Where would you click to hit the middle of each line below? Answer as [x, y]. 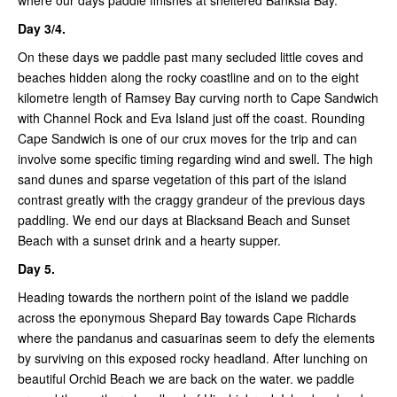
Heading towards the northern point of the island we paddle [183, 297]
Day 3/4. [43, 29]
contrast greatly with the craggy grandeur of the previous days [191, 200]
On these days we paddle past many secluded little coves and [191, 57]
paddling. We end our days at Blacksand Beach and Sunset [184, 220]
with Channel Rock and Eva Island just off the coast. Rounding [191, 118]
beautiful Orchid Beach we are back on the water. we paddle [186, 379]
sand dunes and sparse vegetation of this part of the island [182, 179]
